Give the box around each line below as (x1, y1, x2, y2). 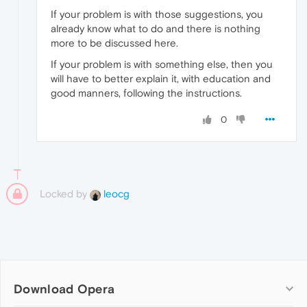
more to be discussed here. (51, 36, 178, 49)
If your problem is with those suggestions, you (51, 8, 263, 20)
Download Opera (14, 281, 115, 296)
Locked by (40, 187, 90, 199)
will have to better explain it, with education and (51, 72, 271, 84)
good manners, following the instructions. (51, 86, 242, 99)
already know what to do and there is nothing (51, 22, 260, 34)
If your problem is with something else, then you (51, 58, 273, 70)
